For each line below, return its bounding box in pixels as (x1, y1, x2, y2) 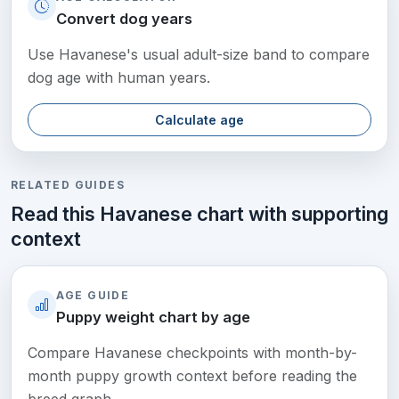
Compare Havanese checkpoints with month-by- (28, 343, 358, 362)
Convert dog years (56, 9, 193, 28)
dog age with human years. (28, 68, 211, 86)
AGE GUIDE (56, 288, 130, 302)
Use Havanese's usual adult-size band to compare (28, 45, 370, 63)
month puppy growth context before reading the (28, 366, 358, 385)
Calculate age (155, 111, 244, 127)
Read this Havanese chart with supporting (11, 201, 388, 225)
